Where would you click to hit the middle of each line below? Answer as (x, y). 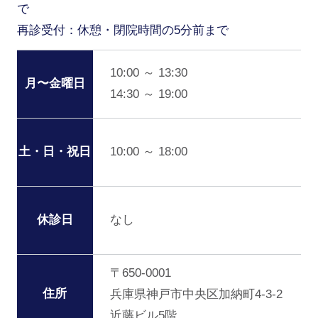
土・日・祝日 (55, 152)
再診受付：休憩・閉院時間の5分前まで (122, 30)
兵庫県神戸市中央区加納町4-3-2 (196, 294)
